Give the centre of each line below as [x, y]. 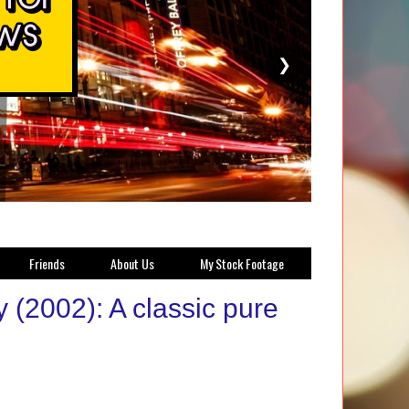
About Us [132, 263]
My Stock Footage [242, 263]
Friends [47, 263]
